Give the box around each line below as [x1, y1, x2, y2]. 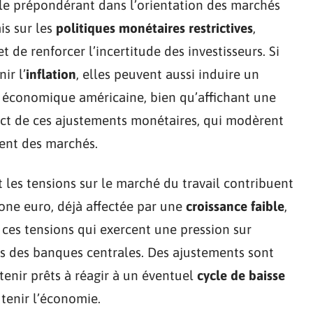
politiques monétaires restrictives [56, 20, 253, 36]
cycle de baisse [197, 268, 285, 283]
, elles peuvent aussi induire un [76, 66, 259, 82]
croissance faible [186, 198, 284, 214]
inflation [26, 66, 76, 82]
